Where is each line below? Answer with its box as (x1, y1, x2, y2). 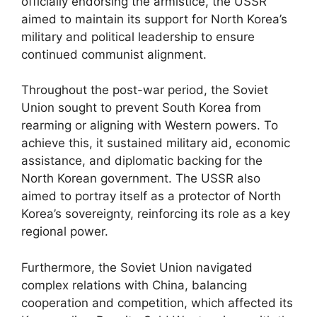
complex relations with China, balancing (21, 277, 247, 292)
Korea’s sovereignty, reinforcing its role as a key (21, 207, 290, 221)
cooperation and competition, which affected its (21, 295, 293, 310)
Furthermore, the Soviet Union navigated (21, 260, 253, 275)
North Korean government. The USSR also (21, 171, 260, 185)
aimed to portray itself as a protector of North (21, 189, 281, 203)
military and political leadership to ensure (21, 29, 255, 44)
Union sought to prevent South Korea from (21, 100, 261, 115)
